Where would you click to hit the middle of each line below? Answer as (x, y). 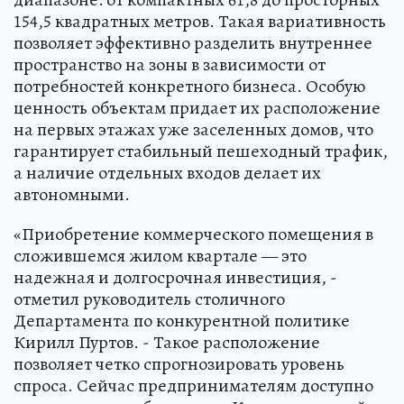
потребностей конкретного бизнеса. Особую (189, 87)
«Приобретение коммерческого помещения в (193, 234)
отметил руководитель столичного (149, 299)
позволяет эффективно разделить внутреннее (193, 43)
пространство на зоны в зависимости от (170, 65)
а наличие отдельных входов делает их (167, 173)
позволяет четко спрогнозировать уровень (179, 364)
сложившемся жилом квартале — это (160, 256)
